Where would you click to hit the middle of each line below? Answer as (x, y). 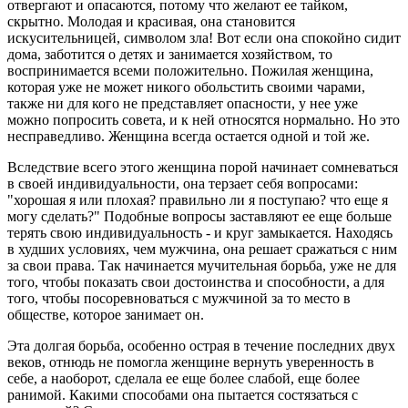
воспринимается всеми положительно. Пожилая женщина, (190, 70)
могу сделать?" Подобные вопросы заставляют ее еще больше (199, 216)
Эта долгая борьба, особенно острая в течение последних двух (201, 345)
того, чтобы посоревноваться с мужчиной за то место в (179, 298)
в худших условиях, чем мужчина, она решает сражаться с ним (202, 249)
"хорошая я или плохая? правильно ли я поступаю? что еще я (198, 199)
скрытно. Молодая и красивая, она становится (151, 21)
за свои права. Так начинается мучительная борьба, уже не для (202, 265)
